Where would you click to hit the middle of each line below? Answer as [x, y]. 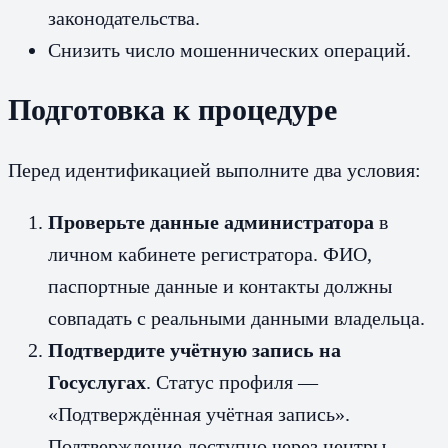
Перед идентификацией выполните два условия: [214, 170]
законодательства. [124, 17]
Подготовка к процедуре [172, 110]
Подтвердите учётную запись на [194, 350]
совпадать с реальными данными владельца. [236, 318]
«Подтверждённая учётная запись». [199, 414]
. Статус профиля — [232, 382]
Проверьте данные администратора [211, 222]
